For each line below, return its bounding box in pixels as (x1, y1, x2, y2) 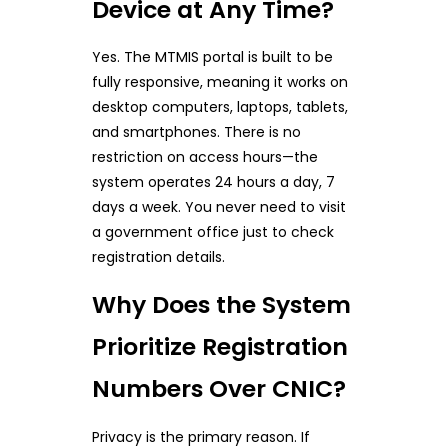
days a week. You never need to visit (91, 197, 346, 218)
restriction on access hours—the (91, 147, 318, 168)
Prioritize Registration (91, 330, 348, 364)
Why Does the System (91, 288, 351, 322)
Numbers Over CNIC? (91, 372, 346, 406)
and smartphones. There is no (91, 122, 301, 143)
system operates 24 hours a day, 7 (91, 172, 335, 193)
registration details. (91, 247, 225, 268)
